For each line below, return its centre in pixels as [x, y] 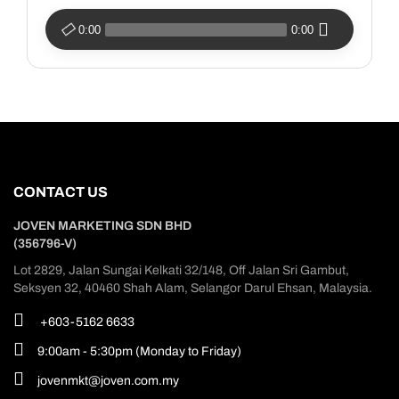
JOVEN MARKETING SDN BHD [102, 226]
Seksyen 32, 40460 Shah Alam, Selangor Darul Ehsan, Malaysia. [193, 289]
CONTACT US [61, 192]
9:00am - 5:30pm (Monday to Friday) [139, 352]
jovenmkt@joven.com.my [108, 381]
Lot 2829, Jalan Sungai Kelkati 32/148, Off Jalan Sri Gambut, [181, 271]
